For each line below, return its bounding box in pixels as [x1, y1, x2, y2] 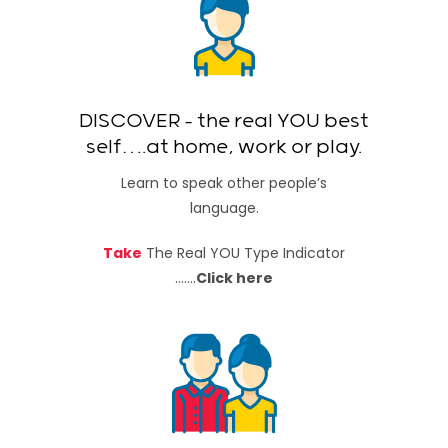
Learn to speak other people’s [121, 173, 327, 193]
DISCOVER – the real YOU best [79, 110, 369, 133]
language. [189, 198, 259, 218]
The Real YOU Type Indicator [146, 243, 345, 263]
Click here [196, 268, 273, 288]
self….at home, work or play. [86, 136, 362, 159]
